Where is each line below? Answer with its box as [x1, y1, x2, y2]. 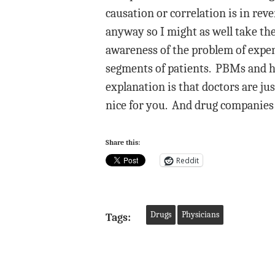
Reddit [176, 155, 199, 166]
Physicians [182, 209, 219, 220]
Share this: [106, 138, 140, 147]
